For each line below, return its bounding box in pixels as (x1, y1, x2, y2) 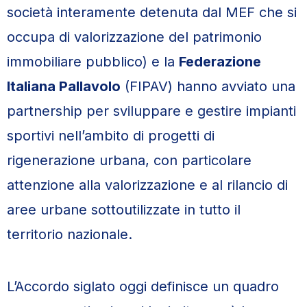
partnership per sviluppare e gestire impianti (7, 103, 296, 119)
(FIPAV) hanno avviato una (121, 78, 295, 95)
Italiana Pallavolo (7, 78, 121, 95)
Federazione (179, 53, 261, 70)
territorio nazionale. (7, 226, 132, 243)
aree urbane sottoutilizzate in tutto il (7, 201, 241, 218)
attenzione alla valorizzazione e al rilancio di (7, 177, 288, 193)
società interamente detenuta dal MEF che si (7, 4, 297, 21)
